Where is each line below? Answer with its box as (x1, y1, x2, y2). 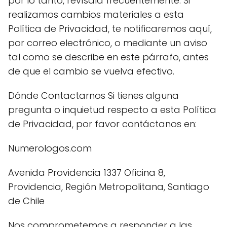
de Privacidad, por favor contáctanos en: (8, 118, 197, 130)
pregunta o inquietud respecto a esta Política (8, 103, 216, 116)
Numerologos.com (8, 142, 92, 155)
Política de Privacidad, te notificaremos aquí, (8, 22, 212, 35)
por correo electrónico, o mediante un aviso (8, 36, 207, 49)
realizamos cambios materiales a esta (8, 8, 184, 21)
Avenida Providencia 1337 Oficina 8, (8, 166, 165, 179)
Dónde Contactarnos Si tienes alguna (8, 89, 179, 102)
